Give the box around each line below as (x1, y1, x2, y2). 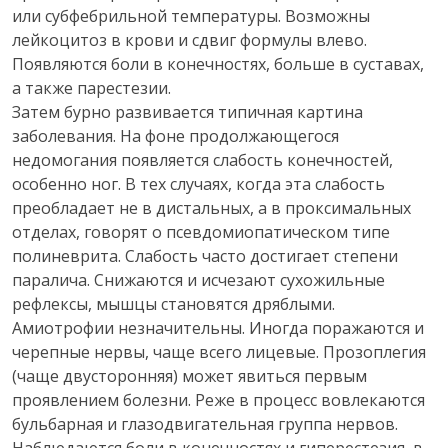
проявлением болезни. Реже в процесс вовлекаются (12, 389, 425, 411)
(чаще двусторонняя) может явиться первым (12, 365, 367, 387)
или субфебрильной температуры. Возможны (12, 5, 370, 27)
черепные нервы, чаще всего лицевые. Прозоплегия (12, 341, 426, 363)
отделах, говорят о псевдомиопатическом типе (12, 221, 390, 243)
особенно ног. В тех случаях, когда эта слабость (12, 173, 385, 195)
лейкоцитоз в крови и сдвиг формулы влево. (12, 29, 367, 51)
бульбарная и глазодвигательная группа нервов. (12, 413, 398, 435)
